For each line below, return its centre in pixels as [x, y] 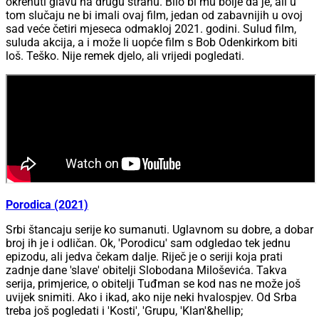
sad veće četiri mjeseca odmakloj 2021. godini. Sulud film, [151, 29]
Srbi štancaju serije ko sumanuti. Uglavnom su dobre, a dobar [159, 230]
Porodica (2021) [47, 205]
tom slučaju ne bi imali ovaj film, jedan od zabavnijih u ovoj [154, 16]
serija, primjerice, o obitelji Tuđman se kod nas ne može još [153, 284]
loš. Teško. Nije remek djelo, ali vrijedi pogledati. [125, 56]
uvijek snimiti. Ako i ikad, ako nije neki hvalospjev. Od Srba [151, 298]
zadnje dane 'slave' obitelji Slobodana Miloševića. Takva [146, 271]
